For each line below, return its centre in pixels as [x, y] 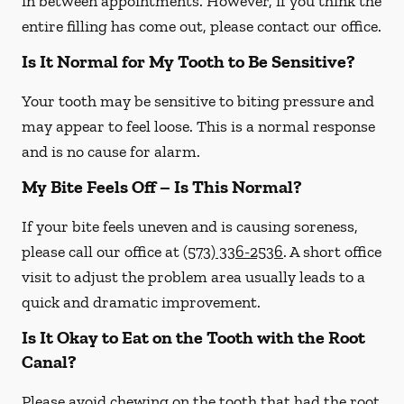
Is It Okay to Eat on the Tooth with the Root [193, 337]
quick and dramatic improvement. [141, 302]
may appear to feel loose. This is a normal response [198, 126]
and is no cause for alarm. [111, 151]
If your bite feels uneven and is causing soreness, [190, 226]
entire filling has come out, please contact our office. [202, 26]
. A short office [332, 252]
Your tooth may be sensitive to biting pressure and [198, 101]
